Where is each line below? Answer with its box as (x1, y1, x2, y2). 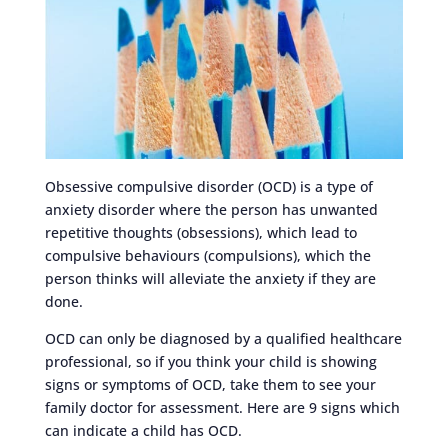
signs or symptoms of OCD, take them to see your (44, 374, 376, 394)
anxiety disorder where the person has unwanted (44, 199, 378, 219)
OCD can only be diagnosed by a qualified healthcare (44, 328, 402, 348)
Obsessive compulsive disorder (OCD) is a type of (44, 176, 373, 196)
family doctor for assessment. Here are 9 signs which (44, 397, 400, 417)
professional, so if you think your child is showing (44, 351, 377, 371)
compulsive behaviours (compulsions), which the (44, 245, 371, 265)
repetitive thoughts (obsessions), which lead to (44, 222, 357, 242)
